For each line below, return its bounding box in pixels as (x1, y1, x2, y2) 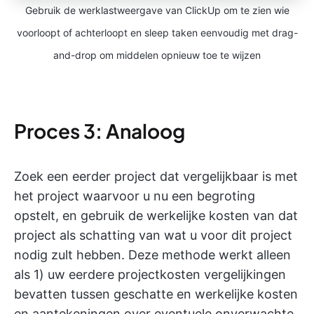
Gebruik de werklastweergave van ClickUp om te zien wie (25, 4, 289, 16)
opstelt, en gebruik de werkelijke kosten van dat (14, 207, 298, 223)
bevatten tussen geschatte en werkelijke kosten (14, 286, 298, 301)
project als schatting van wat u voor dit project (14, 227, 292, 243)
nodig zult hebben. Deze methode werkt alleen (14, 247, 291, 262)
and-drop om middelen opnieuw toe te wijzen (53, 48, 261, 61)
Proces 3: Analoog (14, 118, 185, 143)
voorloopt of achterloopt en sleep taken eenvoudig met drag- (16, 26, 298, 39)
